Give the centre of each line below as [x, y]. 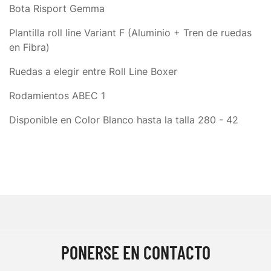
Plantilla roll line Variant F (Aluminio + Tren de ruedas [130, 33]
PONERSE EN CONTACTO [135, 252]
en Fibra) [29, 47]
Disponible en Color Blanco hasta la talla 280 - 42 [124, 120]
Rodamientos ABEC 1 [57, 96]
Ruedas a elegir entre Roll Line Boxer [95, 71]
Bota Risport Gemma [57, 8]
